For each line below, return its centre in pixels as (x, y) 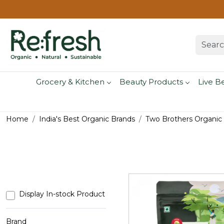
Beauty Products (151, 81)
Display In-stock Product (62, 194)
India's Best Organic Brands (87, 119)
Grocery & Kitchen (70, 81)
